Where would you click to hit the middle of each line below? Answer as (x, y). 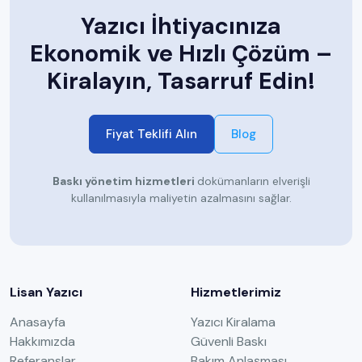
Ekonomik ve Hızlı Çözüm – (181, 54)
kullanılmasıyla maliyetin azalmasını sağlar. (181, 198)
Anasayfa (38, 322)
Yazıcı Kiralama (233, 322)
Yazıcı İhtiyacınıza (181, 27)
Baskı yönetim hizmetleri (124, 181)
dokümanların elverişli (253, 181)
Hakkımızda (42, 342)
